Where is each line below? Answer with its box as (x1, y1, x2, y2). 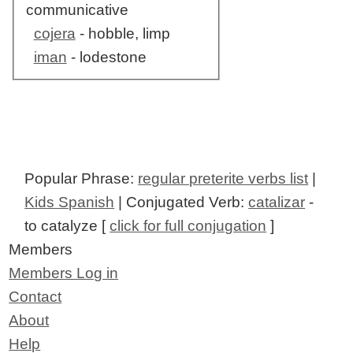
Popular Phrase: (24, 170, 139, 188)
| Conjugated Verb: (114, 194, 249, 211)
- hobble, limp (75, 25, 170, 43)
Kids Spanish (24, 194, 115, 211)
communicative (25, 2, 128, 19)
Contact (9, 288, 62, 306)
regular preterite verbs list (138, 170, 309, 188)
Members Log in (9, 265, 119, 282)
